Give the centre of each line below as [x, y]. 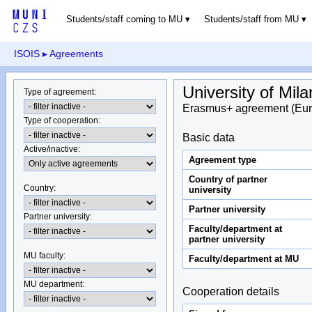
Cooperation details [231, 291]
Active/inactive [51, 149]
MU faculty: [45, 255]
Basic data [209, 137]
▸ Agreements [71, 54]
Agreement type [222, 159]
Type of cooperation [61, 120]
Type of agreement [59, 92]
